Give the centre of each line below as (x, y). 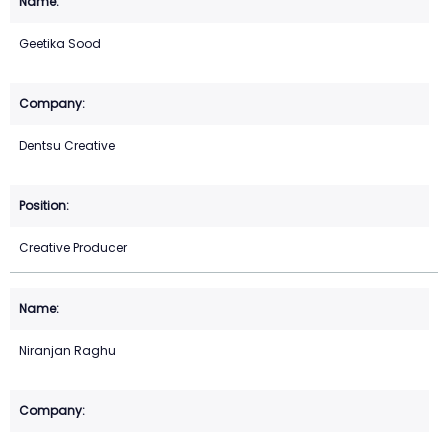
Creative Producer (73, 248)
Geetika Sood (60, 44)
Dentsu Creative (67, 146)
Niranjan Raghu (67, 351)
